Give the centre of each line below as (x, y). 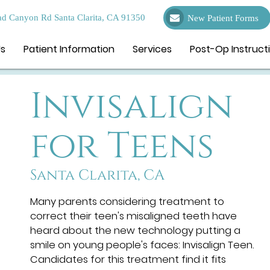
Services (152, 49)
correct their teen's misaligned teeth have (133, 216)
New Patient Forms (223, 18)
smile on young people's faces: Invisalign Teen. (142, 245)
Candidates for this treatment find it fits (128, 259)
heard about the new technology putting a (135, 230)
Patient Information (69, 49)
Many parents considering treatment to (127, 201)
